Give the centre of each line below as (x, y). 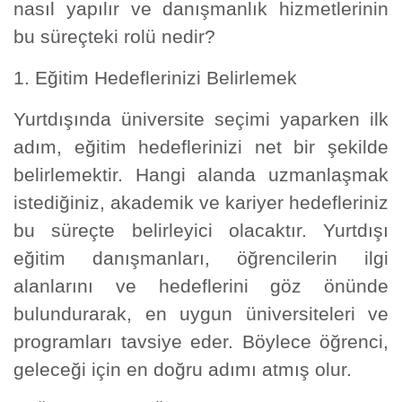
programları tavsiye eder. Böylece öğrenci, (201, 341)
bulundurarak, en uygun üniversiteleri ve (201, 314)
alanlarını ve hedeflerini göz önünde (201, 286)
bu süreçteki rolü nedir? (114, 36)
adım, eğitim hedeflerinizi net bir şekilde (201, 147)
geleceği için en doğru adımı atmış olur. (183, 369)
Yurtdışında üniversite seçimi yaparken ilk (201, 119)
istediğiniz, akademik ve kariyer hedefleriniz (201, 202)
